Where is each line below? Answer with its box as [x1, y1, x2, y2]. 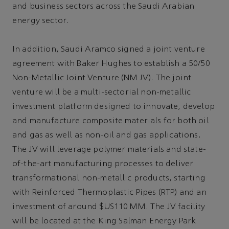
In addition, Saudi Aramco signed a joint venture [12, 45, 205, 54]
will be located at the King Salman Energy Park [12, 217, 196, 226]
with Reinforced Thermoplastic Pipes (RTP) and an [12, 189, 207, 197]
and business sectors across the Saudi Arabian [12, 3, 195, 11]
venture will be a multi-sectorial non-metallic [12, 88, 191, 97]
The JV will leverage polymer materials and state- [12, 146, 206, 154]
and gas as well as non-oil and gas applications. [12, 131, 201, 140]
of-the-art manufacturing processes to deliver [12, 160, 194, 169]
